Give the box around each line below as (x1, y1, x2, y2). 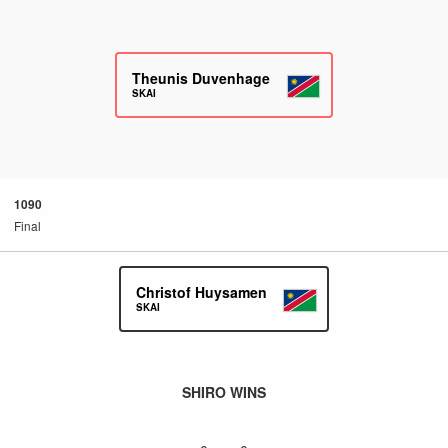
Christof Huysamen (135, 282, 267, 302)
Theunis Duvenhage (132, 68, 271, 88)
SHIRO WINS (182, 382, 266, 402)
